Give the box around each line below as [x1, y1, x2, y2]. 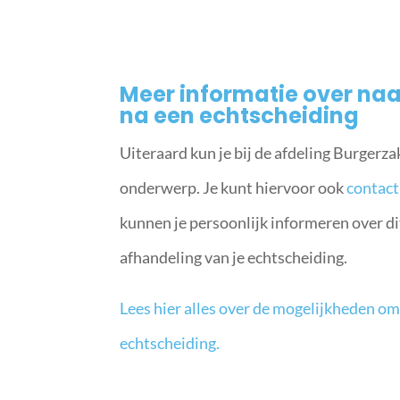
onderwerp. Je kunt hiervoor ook [120, 177, 347, 197]
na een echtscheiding [120, 100, 360, 130]
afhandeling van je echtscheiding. [120, 246, 348, 267]
